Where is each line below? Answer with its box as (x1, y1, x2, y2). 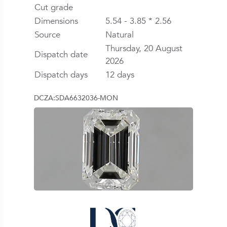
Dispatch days (34, 68, 88, 81)
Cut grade (34, 1, 73, 13)
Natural (105, 28, 134, 41)
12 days (105, 68, 135, 81)
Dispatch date (34, 48, 88, 60)
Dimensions (34, 15, 79, 27)
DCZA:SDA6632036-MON (34, 93, 119, 103)
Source (34, 28, 61, 41)
